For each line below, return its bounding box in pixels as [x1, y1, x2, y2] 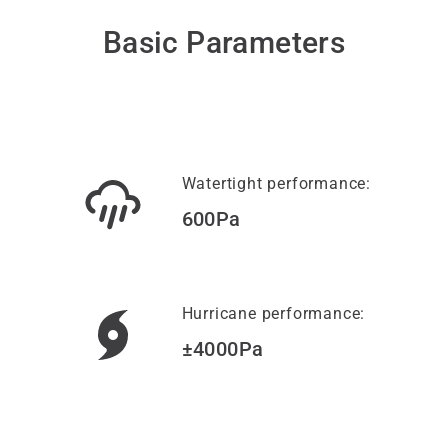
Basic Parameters [102, 25, 346, 61]
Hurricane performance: [181, 304, 366, 324]
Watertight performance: [181, 174, 372, 194]
